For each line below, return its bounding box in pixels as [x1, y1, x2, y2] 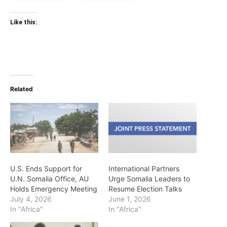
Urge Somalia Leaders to [108, 174, 190, 183]
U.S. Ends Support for [10, 164, 82, 173]
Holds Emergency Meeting [10, 184, 97, 194]
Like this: [10, 18, 37, 26]
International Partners [108, 164, 179, 173]
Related [10, 85, 33, 93]
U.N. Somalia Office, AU [10, 174, 89, 183]
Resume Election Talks [108, 184, 182, 194]
